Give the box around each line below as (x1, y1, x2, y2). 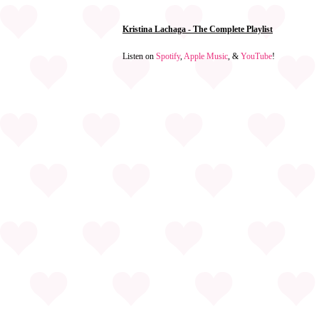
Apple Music (184, 51, 228, 61)
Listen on (122, 51, 156, 61)
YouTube (241, 51, 272, 61)
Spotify (156, 51, 180, 61)
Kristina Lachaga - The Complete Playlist (122, 24, 273, 34)
